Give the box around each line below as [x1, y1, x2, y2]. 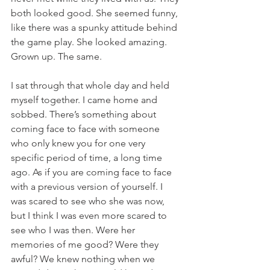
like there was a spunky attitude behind [11, 22, 180, 34]
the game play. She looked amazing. [11, 36, 169, 48]
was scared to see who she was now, [11, 195, 167, 207]
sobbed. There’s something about [11, 108, 159, 121]
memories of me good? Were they [11, 239, 161, 251]
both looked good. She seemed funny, [11, 7, 180, 19]
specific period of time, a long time [11, 152, 165, 164]
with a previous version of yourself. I [11, 181, 165, 193]
